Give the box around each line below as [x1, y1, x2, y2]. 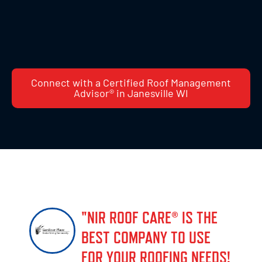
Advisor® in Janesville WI [74, 87, 188, 100]
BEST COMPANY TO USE [81, 228, 211, 247]
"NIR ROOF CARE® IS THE [81, 208, 218, 227]
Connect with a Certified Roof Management [31, 76, 231, 89]
